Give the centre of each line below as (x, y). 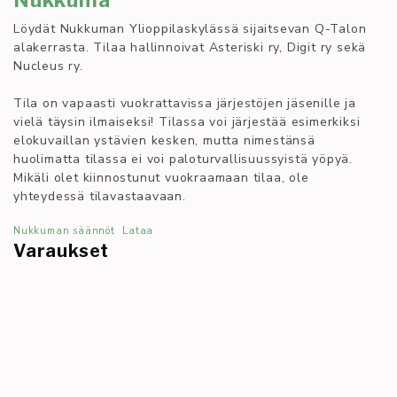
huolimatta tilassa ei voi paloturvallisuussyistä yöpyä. (183, 159)
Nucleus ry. (48, 66)
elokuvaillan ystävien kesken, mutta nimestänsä (164, 140)
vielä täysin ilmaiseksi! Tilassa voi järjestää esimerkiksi (187, 121)
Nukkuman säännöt (64, 230)
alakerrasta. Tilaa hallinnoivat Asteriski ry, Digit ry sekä (190, 47)
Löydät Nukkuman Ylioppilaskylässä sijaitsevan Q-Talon (190, 28)
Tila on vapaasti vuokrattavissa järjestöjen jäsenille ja (185, 103)
